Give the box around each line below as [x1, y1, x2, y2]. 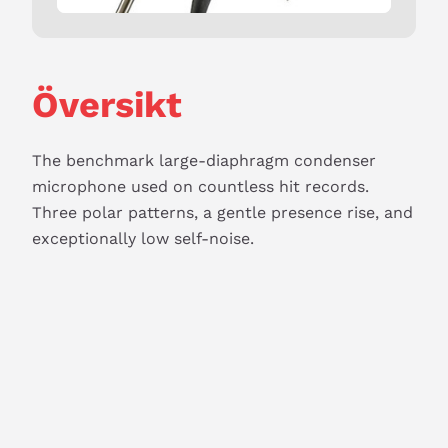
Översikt [32, 84, 182, 126]
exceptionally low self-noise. [32, 229, 254, 248]
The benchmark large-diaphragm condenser [32, 151, 376, 170]
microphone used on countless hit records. [32, 177, 369, 196]
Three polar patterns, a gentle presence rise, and [32, 203, 413, 222]
